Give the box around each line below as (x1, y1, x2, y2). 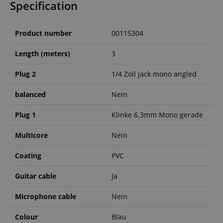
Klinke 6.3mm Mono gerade (111, 110, 203, 119)
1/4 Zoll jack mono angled (111, 69, 197, 79)
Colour (15, 212, 38, 222)
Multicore (15, 130, 48, 140)
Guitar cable (15, 171, 56, 181)
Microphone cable (15, 191, 76, 201)
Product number (15, 28, 72, 38)
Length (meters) (15, 48, 70, 58)
